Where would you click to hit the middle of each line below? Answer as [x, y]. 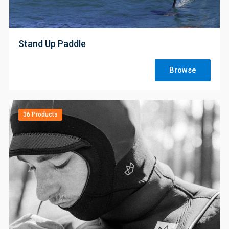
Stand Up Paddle [52, 43]
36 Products [40, 115]
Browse [183, 70]
